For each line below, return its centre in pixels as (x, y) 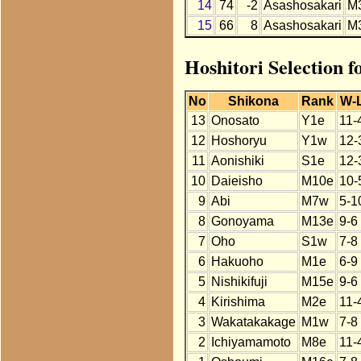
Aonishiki (237, 161)
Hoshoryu (239, 141)
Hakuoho (237, 262)
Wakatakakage (253, 322)
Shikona (253, 102)
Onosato (235, 121)
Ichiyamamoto (251, 342)
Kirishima (238, 302)
